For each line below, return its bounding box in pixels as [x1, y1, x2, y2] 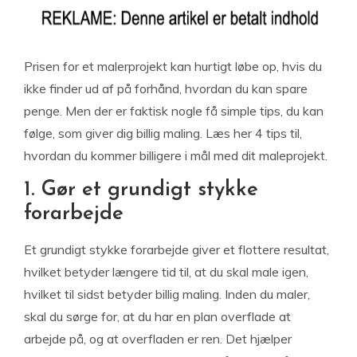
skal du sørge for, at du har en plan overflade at [24, 308, 291, 324]
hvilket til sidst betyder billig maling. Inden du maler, [24, 286, 310, 302]
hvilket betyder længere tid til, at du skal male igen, [24, 264, 308, 280]
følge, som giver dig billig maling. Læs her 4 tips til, [24, 125, 302, 141]
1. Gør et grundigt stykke [24, 179, 258, 201]
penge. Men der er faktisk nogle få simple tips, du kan [24, 103, 324, 119]
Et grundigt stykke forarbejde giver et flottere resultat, [24, 241, 329, 257]
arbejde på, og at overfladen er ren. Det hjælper [24, 331, 292, 347]
